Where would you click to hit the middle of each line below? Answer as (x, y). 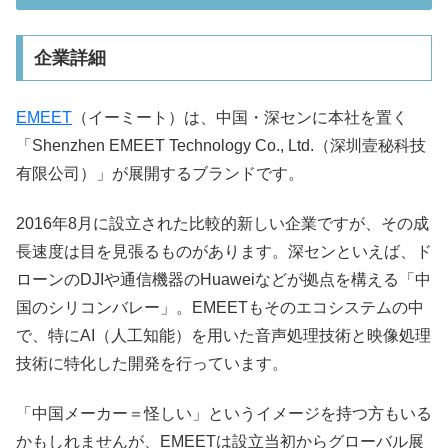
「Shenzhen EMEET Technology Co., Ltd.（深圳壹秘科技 (221, 145)
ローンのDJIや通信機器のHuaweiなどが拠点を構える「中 (223, 279)
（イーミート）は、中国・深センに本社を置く (240, 117)
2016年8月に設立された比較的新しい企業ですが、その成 (222, 223)
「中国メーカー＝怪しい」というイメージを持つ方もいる (224, 414)
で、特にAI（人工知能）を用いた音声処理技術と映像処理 (223, 335)
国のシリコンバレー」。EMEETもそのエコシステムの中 (220, 307)
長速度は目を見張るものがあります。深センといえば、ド (224, 251)
